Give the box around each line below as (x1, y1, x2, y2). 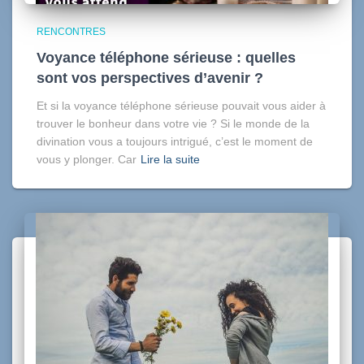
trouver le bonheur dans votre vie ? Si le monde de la (37, 117, 310, 131)
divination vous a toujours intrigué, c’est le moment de (37, 135, 313, 149)
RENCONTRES (37, 26, 106, 38)
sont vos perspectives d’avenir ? (37, 70, 263, 87)
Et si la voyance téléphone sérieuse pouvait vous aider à (37, 99, 326, 113)
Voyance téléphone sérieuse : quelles (37, 50, 296, 67)
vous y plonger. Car (37, 153, 136, 167)
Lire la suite (141, 153, 200, 167)
